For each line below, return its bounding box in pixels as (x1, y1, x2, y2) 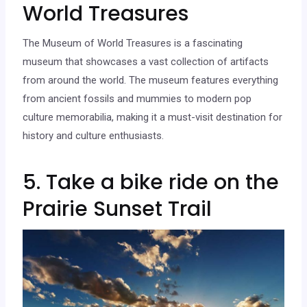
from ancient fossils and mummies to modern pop (23, 92, 252, 105)
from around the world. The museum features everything (23, 73, 279, 86)
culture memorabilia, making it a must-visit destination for (23, 110, 283, 123)
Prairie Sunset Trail (23, 194, 212, 223)
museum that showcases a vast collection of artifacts (23, 55, 269, 68)
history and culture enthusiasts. (23, 129, 164, 142)
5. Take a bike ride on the (23, 167, 280, 197)
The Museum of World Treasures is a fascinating (23, 36, 243, 49)
